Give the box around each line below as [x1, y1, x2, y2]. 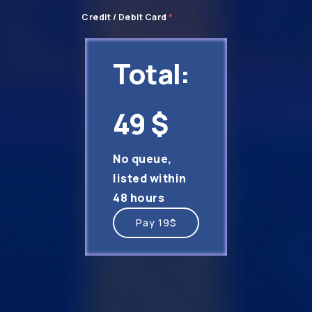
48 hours [113, 190, 164, 205]
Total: [113, 54, 189, 93]
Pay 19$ [135, 216, 177, 229]
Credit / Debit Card [81, 11, 169, 23]
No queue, [113, 151, 172, 166]
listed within [113, 171, 187, 186]
